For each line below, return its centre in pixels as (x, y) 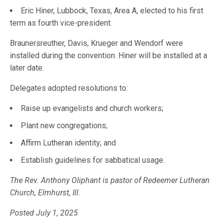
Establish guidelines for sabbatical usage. (93, 160)
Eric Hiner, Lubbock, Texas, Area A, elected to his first (112, 11)
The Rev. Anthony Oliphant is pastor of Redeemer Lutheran (110, 180)
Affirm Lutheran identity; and (68, 143)
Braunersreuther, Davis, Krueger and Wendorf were (97, 43)
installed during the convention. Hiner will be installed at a (109, 55)
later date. (27, 68)
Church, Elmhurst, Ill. (45, 193)
